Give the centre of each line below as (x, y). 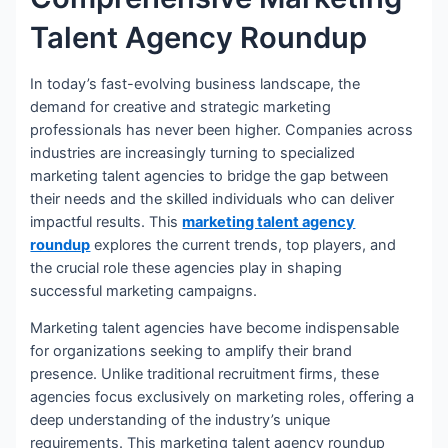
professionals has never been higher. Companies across (222, 129)
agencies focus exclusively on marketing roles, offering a (222, 397)
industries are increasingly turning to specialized (193, 152)
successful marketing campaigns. (144, 290)
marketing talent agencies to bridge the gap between (210, 175)
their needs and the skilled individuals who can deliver (212, 198)
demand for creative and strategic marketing (181, 106)
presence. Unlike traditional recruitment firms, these (205, 374)
